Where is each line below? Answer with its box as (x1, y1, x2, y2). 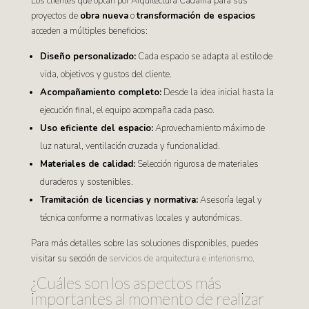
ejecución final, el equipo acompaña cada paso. (39, 104, 215, 117)
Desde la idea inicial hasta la (161, 86, 274, 99)
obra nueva (79, 10, 128, 22)
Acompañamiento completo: (39, 86, 161, 99)
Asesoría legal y (197, 194, 262, 206)
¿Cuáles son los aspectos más (30, 273, 221, 292)
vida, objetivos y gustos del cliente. (39, 68, 172, 81)
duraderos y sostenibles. (39, 176, 133, 188)
